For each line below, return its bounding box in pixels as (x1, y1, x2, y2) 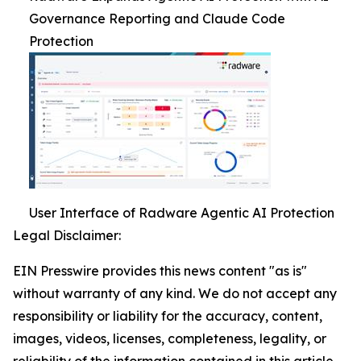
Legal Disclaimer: (13, 227, 121, 243)
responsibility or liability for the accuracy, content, (13, 308, 322, 324)
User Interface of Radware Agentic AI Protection (29, 205, 334, 221)
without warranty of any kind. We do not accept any (13, 285, 337, 301)
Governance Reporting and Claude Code (29, 10, 285, 27)
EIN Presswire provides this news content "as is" (13, 263, 307, 279)
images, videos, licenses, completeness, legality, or (13, 330, 326, 346)
